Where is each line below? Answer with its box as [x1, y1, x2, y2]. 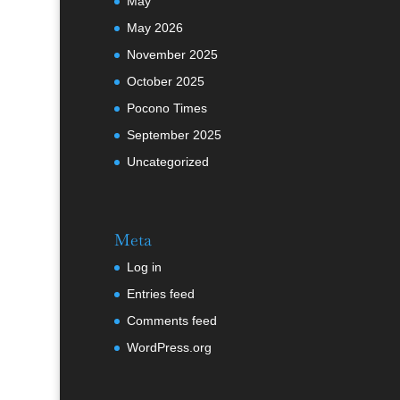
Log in [126, 260, 162, 275]
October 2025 [126, 74, 204, 89]
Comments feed [126, 313, 217, 329]
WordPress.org [126, 340, 212, 355]
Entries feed [126, 287, 195, 302]
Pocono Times [126, 101, 207, 116]
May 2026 [126, 21, 183, 36]
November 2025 [126, 47, 218, 62]
